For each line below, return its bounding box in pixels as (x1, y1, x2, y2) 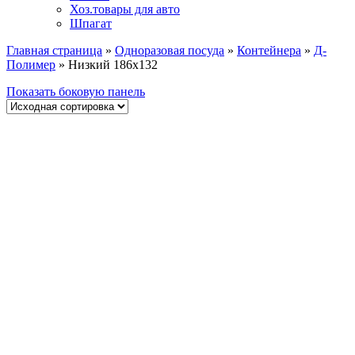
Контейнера (237, 43, 301, 57)
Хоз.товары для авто (70, 2, 180, 16)
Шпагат (70, 16, 112, 30)
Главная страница (6, 43, 102, 57)
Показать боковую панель (6, 84, 145, 98)
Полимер (6, 57, 55, 71)
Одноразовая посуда (115, 43, 224, 57)
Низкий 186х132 (68, 57, 158, 71)
